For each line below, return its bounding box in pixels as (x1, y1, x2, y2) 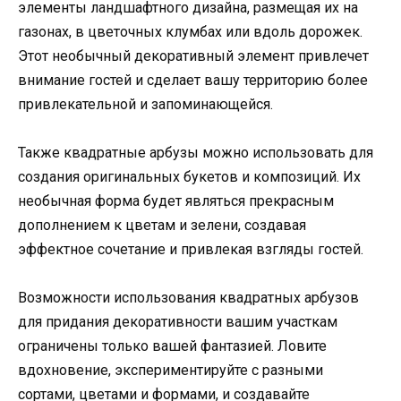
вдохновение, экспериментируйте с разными (18, 362, 323, 380)
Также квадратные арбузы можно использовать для (18, 143, 373, 161)
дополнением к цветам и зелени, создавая (18, 216, 306, 234)
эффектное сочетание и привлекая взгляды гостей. (18, 240, 363, 258)
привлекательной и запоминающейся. (18, 95, 273, 113)
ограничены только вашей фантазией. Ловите (18, 337, 327, 355)
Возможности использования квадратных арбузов (18, 289, 359, 307)
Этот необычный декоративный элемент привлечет (18, 47, 369, 64)
